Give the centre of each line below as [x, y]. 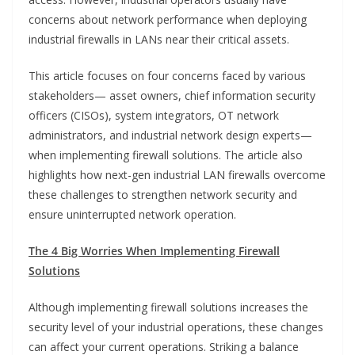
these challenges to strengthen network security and [163, 195]
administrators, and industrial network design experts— [170, 136]
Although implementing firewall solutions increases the [168, 307]
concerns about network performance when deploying [168, 20]
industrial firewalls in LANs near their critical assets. [159, 40]
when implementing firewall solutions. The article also [166, 155]
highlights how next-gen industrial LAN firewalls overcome [177, 175]
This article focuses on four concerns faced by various [167, 76]
